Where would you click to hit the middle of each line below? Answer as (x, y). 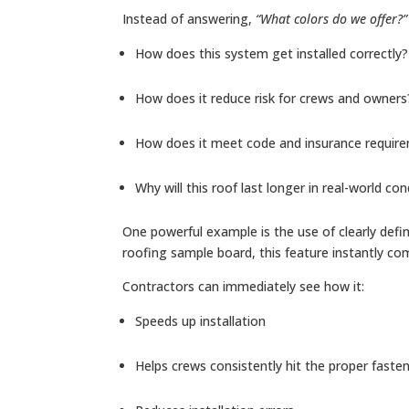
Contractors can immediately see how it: (244, 286)
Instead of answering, (189, 18)
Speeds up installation (201, 320)
